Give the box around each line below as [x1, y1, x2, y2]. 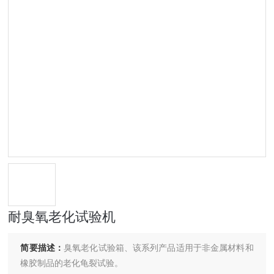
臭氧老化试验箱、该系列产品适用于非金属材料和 [64, 243, 254, 253]
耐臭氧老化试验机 [8, 209, 116, 224]
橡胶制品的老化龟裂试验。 [20, 258, 124, 268]
